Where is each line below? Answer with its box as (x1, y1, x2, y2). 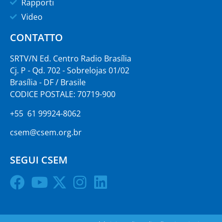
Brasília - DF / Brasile (10, 77, 86, 88)
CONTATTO (10, 31, 63, 45)
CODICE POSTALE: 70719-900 (10, 89, 115, 100)
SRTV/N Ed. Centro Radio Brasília (10, 53, 131, 64)
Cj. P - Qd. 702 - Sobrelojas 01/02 (10, 65, 129, 76)
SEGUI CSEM (10, 153, 67, 167)
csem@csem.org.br (10, 126, 82, 138)
